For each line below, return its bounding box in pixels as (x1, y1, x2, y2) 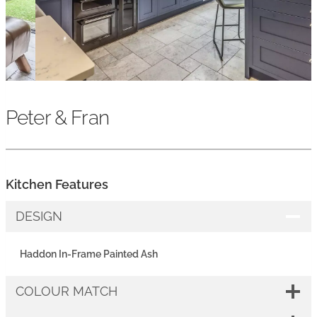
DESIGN (16, 208, 62, 224)
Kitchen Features (6, 177, 108, 192)
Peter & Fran (6, 105, 109, 129)
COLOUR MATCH (16, 283, 117, 299)
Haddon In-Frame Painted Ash (20, 248, 158, 260)
